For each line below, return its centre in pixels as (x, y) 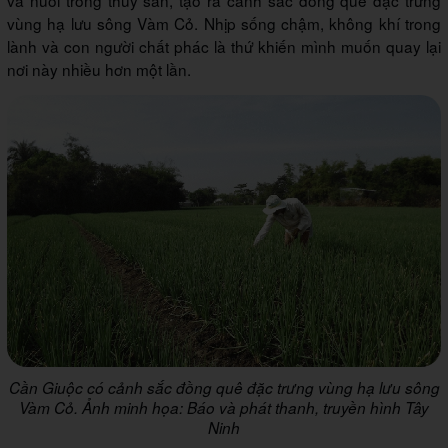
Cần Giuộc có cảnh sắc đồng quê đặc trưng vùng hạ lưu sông (224, 387)
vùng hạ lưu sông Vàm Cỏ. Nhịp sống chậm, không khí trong (224, 23)
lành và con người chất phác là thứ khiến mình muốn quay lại (224, 46)
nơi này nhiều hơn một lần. (99, 69)
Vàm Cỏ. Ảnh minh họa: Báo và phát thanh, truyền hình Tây (224, 407)
